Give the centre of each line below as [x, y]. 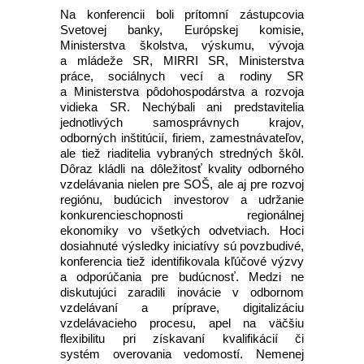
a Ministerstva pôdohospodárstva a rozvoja [182, 91]
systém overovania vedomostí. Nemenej [182, 354]
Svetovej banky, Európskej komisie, [182, 30]
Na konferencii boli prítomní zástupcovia [182, 14]
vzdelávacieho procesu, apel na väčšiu [182, 323]
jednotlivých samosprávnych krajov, [182, 122]
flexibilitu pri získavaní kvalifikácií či [182, 338]
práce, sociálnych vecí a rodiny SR [182, 76]
